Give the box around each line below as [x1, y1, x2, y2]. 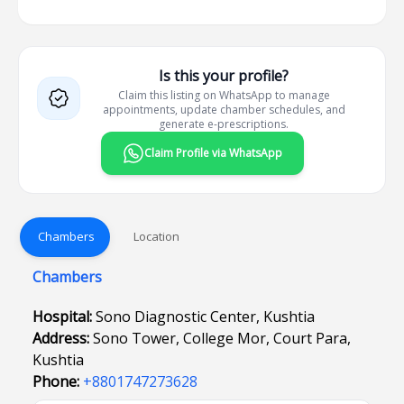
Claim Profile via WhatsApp [143, 145, 282, 161]
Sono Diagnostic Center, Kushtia [96, 307, 315, 326]
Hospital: [32, 307, 96, 326]
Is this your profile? [159, 66, 289, 86]
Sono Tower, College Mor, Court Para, [93, 328, 351, 348]
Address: [32, 328, 93, 348]
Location [133, 227, 179, 244]
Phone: [32, 372, 83, 391]
